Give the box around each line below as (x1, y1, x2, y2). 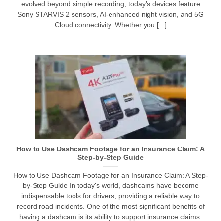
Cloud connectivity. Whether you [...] (54, 21, 167, 29)
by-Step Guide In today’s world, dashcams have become (22, 182, 199, 189)
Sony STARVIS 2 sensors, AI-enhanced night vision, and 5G (17, 10, 204, 18)
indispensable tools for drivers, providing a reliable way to (21, 192, 200, 200)
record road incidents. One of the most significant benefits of (16, 202, 205, 210)
